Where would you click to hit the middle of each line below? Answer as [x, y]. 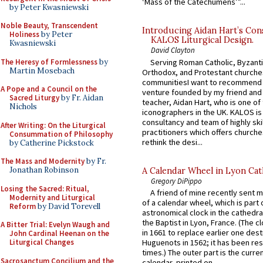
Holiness [24, 34]
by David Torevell [68, 206]
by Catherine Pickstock [52, 143]
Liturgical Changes [42, 242]
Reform [23, 206]
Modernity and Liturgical [52, 197]
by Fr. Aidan [81, 98]
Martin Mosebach [42, 70]
